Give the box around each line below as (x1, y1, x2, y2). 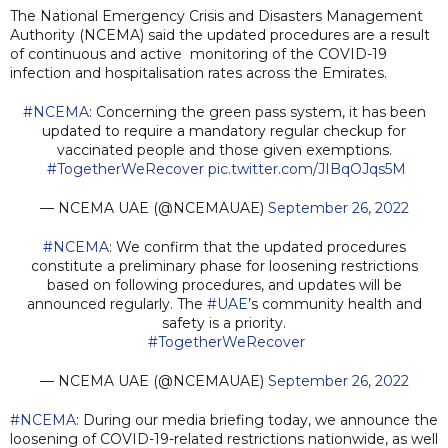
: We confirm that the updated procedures (108, 237, 406, 256)
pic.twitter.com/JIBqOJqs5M (207, 159, 406, 178)
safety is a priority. (162, 313, 286, 332)
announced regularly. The (26, 294, 207, 313)
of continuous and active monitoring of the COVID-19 (10, 44, 387, 63)
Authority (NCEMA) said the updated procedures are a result (10, 25, 430, 44)
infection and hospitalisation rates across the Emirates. (10, 63, 387, 82)
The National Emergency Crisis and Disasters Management (10, 6, 423, 25)
